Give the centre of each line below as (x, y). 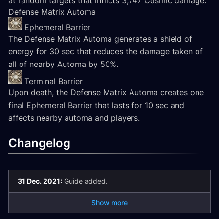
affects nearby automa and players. (74, 118)
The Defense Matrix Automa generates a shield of (100, 39)
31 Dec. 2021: (40, 181)
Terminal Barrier (54, 81)
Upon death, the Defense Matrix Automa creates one (106, 92)
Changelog (39, 143)
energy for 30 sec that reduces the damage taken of (106, 51)
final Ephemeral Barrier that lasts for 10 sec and (96, 105)
